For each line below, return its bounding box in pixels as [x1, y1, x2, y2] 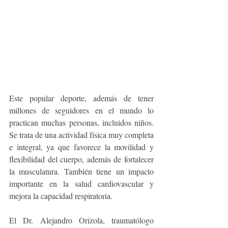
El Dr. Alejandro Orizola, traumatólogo [9, 215, 154, 226]
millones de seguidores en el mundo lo [9, 105, 154, 116]
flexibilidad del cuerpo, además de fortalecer [9, 154, 154, 165]
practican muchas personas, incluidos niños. [9, 117, 154, 128]
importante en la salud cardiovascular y [9, 178, 154, 189]
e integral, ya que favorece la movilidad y [9, 141, 154, 153]
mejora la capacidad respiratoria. [9, 190, 112, 202]
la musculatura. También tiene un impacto [9, 166, 154, 177]
